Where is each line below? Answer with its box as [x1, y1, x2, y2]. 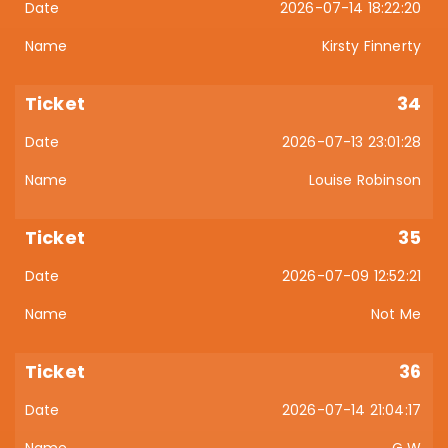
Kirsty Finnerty [321, 36, 421, 56]
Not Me [371, 304, 421, 324]
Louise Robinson [308, 170, 421, 190]
